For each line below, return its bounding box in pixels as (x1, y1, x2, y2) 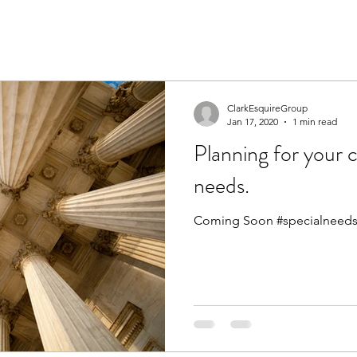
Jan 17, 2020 (227, 116, 278, 127)
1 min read (292, 116, 337, 127)
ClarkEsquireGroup (227, 102, 308, 114)
